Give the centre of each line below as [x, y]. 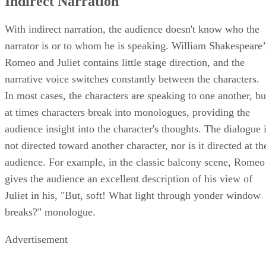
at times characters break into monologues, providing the [127, 113]
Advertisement [36, 240]
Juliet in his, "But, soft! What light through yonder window [133, 196]
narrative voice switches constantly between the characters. [132, 79]
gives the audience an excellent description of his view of [129, 179]
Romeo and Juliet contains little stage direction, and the [125, 63]
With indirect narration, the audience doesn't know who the [132, 29]
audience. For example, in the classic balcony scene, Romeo [135, 162]
